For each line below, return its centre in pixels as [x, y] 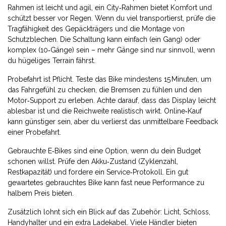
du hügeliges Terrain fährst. [51, 61]
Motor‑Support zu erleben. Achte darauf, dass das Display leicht [112, 100]
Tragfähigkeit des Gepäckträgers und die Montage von [96, 29]
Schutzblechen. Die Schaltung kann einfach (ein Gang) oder [104, 39]
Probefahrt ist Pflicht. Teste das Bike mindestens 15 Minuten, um [109, 79]
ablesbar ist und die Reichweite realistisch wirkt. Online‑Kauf [105, 111]
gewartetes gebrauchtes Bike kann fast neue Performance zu [106, 183]
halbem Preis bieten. [41, 193]
